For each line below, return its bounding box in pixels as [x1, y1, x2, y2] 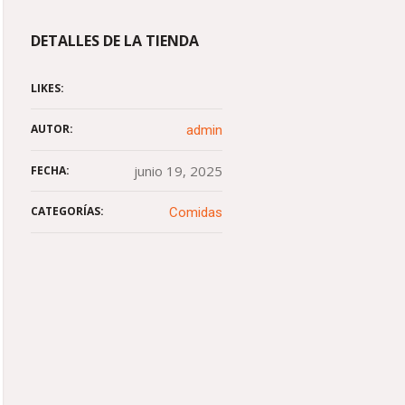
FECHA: [30, 163, 70, 178]
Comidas [169, 204, 222, 221]
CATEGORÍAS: [30, 203, 104, 219]
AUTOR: [30, 121, 73, 137]
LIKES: [30, 80, 64, 96]
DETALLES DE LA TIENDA [30, 31, 199, 51]
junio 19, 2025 [134, 162, 222, 180]
